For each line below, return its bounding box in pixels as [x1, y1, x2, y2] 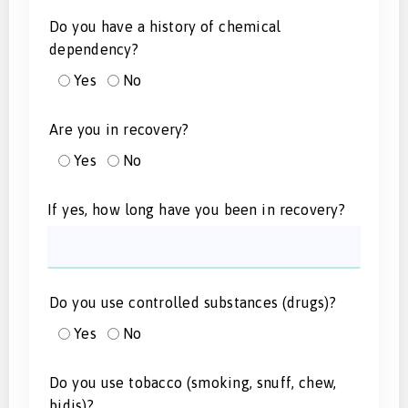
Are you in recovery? [49, 121, 189, 138]
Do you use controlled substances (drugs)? [49, 294, 336, 311]
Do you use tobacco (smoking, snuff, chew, [49, 374, 337, 392]
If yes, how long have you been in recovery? [47, 201, 345, 219]
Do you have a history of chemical [49, 18, 281, 36]
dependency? [49, 41, 138, 58]
